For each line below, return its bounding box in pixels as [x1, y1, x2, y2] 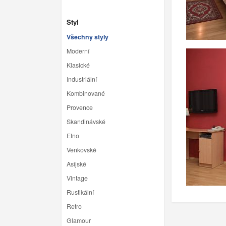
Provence [67, 103, 93, 112]
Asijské [67, 159, 86, 169]
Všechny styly [67, 32, 108, 42]
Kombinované [67, 89, 105, 98]
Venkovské [67, 145, 96, 155]
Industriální [67, 75, 97, 84]
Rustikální [67, 188, 94, 197]
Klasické [67, 61, 90, 70]
